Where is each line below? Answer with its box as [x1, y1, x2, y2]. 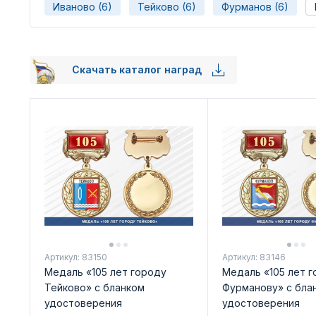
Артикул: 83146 [221, 251, 286, 262]
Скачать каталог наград [72, 63, 205, 75]
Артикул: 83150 [44, 251, 107, 262]
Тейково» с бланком [44, 281, 145, 293]
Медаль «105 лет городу [44, 265, 166, 278]
